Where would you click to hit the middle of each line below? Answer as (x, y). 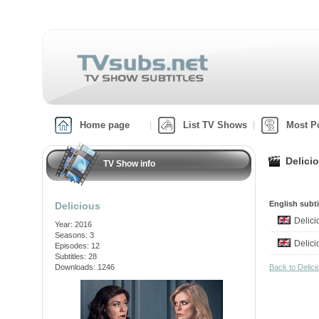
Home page (105, 125)
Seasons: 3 (74, 235)
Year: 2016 (73, 224)
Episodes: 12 (77, 246)
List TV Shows (215, 125)
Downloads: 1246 (85, 267)
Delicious (78, 206)
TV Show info (129, 164)
